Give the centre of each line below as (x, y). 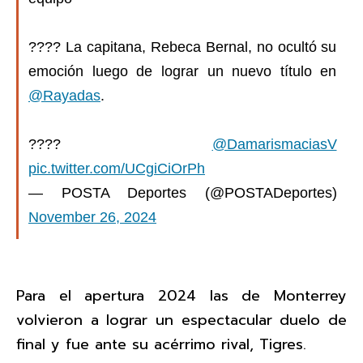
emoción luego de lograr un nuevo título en (183, 71)
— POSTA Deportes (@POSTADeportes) (183, 192)
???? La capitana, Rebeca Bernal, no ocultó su (183, 47)
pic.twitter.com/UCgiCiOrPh (117, 168)
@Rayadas (64, 95)
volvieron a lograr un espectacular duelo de (181, 320)
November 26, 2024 (92, 217)
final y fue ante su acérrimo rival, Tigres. (164, 345)
